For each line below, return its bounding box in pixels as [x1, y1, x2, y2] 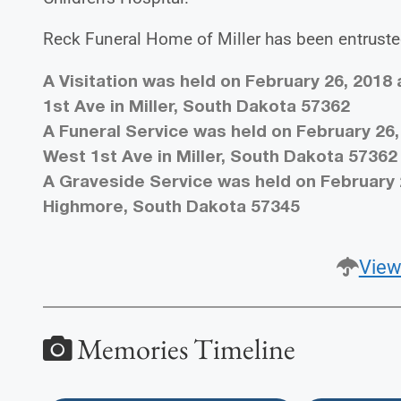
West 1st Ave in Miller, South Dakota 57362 [43, 145, 398, 166]
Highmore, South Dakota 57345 [43, 195, 301, 217]
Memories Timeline [72, 329, 296, 369]
